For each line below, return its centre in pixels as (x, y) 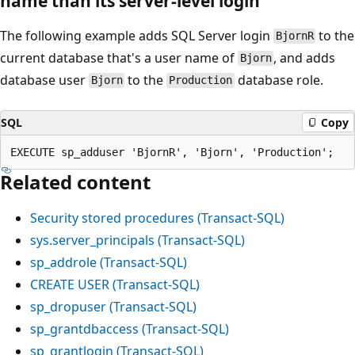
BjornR (294, 36)
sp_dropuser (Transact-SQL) (113, 306)
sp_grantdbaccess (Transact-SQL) (130, 328)
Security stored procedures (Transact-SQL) (157, 218)
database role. (279, 80)
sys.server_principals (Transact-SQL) (137, 240)
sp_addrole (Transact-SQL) (109, 262)
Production (201, 80)
